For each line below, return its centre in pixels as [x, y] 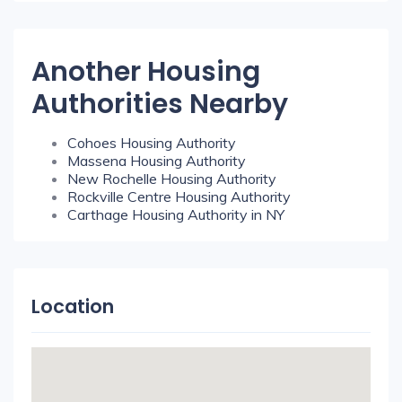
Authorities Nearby [160, 104]
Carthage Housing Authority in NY [176, 214]
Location [73, 306]
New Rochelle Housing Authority [172, 179]
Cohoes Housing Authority [152, 143]
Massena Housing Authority [157, 161]
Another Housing [146, 72]
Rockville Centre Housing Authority [179, 197]
